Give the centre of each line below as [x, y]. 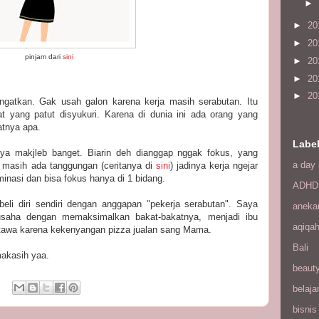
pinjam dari [44, 57]
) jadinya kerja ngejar [214, 165]
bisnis [305, 309]
